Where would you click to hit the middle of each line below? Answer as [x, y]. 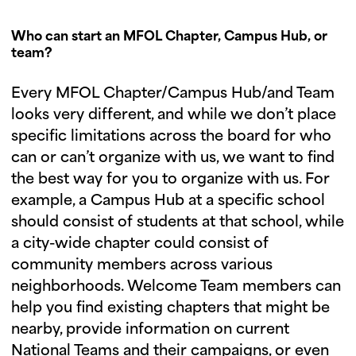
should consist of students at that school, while [178, 222]
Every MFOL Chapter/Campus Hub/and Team [173, 94]
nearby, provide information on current [150, 330]
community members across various [142, 265]
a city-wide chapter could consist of [140, 244]
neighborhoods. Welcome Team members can [176, 287]
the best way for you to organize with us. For [170, 180]
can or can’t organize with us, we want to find [173, 158]
